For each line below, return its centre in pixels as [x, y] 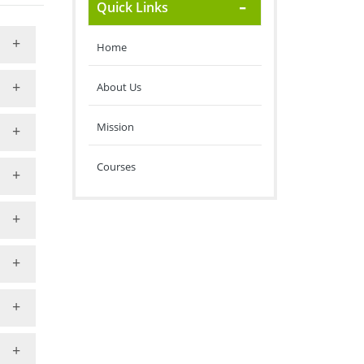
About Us [119, 87]
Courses [116, 167]
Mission [115, 127]
